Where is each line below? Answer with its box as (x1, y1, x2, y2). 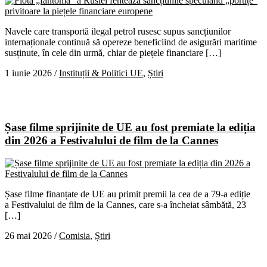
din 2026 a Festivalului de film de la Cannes (5, 133, 218, 147)
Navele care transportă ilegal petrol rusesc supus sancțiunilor (5, 26, 231, 36)
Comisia (59, 231, 90, 241)
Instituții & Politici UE (59, 67, 143, 78)
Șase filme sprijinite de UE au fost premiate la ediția (5, 120, 256, 133)
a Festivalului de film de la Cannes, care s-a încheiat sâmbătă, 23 (5, 200, 246, 210)
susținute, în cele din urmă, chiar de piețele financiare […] (5, 47, 221, 58)
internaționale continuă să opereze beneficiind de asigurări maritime (5, 36, 257, 47)
